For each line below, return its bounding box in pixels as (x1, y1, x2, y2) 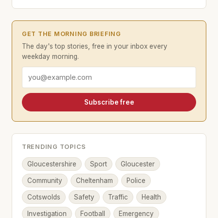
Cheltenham (76, 177, 113, 184)
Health (142, 193, 161, 201)
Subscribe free (84, 98, 134, 106)
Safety (74, 193, 94, 201)
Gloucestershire (27, 160, 76, 168)
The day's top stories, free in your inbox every (22, 42, 167, 50)
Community (27, 177, 62, 184)
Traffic (108, 193, 128, 201)
